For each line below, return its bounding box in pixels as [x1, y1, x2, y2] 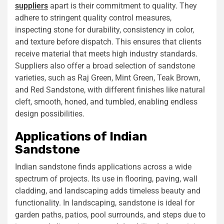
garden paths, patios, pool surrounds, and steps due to [15, 209, 205, 219]
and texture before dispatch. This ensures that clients [15, 36, 201, 46]
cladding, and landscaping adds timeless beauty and [15, 185, 200, 195]
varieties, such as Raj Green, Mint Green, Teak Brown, [15, 72, 200, 82]
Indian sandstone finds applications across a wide [15, 161, 191, 171]
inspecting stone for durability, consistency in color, [15, 24, 194, 34]
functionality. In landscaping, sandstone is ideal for [15, 197, 194, 207]
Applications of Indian [15, 129, 147, 143]
